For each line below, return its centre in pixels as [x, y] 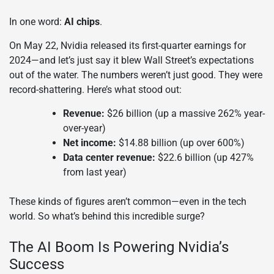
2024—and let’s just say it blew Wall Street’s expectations [131, 61]
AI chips [82, 22]
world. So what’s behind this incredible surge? [107, 217]
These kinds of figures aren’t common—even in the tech [128, 202]
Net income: [90, 143]
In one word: [37, 22]
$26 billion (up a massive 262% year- [185, 114]
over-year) [84, 128]
